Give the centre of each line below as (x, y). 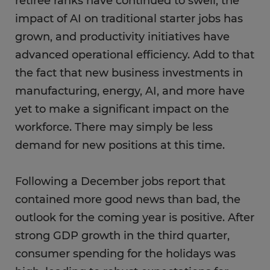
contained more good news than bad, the (128, 199)
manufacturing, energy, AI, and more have (130, 91)
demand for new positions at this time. (121, 145)
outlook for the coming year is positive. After (135, 218)
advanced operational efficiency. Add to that (135, 55)
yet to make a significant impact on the (122, 109)
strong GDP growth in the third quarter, (122, 236)
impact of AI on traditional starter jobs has (129, 19)
